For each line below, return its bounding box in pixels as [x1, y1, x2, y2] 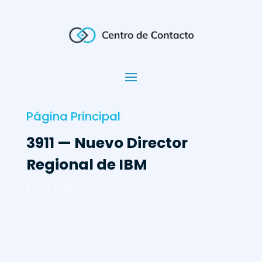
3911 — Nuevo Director [26, 132, 188, 153]
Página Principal [26, 108, 120, 125]
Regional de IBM [26, 154, 147, 175]
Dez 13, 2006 [26, 182, 73, 192]
